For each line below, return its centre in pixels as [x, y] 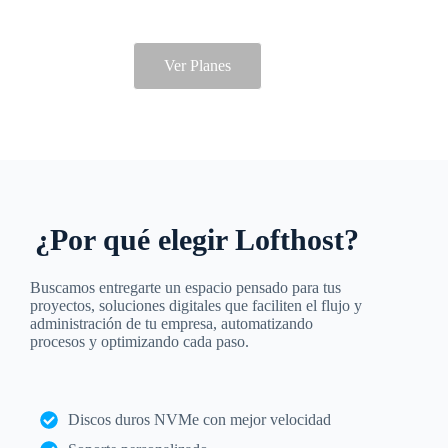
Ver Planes [197, 66]
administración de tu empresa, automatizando [171, 324]
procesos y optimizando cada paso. [139, 342]
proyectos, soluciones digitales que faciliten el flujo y [196, 306]
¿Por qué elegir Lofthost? [197, 240]
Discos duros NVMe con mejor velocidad [199, 420]
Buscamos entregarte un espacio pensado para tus [185, 288]
